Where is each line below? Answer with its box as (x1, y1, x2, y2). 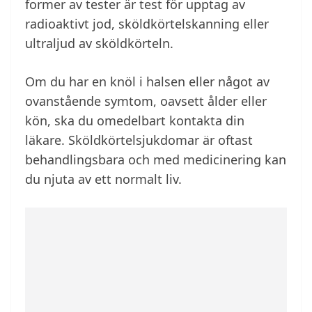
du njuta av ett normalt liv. (25, 171, 182, 188)
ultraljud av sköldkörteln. (25, 35, 173, 52)
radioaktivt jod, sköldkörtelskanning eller (25, 15, 269, 33)
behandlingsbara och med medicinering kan (25, 151, 286, 169)
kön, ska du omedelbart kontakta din (25, 112, 244, 130)
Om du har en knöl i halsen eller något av (25, 73, 270, 91)
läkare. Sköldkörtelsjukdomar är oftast (25, 132, 253, 149)
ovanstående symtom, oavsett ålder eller (25, 93, 267, 110)
